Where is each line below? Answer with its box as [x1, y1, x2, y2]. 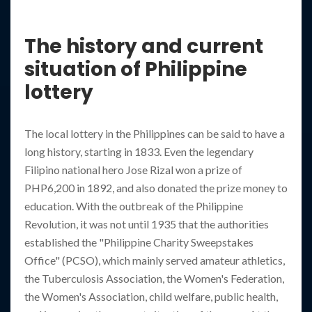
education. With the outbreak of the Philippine [24, 199, 243, 212]
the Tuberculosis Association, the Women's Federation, [24, 272, 284, 285]
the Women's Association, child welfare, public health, [24, 290, 278, 303]
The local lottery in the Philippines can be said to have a [24, 127, 285, 140]
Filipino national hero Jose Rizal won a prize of [24, 163, 242, 176]
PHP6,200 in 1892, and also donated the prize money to [24, 181, 288, 194]
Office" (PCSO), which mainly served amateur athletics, [24, 253, 285, 267]
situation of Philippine [24, 56, 247, 83]
